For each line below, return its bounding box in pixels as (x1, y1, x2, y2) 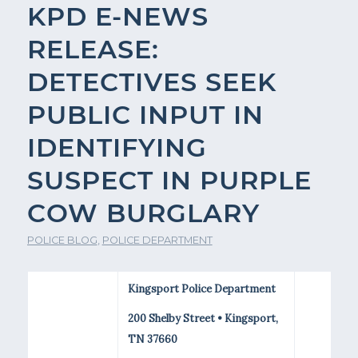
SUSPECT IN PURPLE (26, 165, 312, 196)
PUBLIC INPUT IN (26, 99, 264, 130)
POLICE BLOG (26, 234, 97, 246)
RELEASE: (26, 34, 159, 65)
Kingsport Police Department (127, 282, 276, 296)
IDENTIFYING (26, 132, 207, 163)
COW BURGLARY (26, 197, 260, 229)
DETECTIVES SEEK (26, 66, 276, 97)
